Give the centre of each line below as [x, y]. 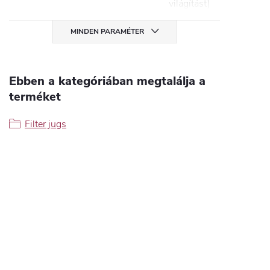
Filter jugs [46, 124]
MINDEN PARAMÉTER [107, 32]
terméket [35, 97]
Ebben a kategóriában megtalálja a [107, 81]
